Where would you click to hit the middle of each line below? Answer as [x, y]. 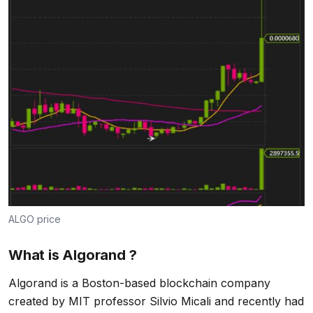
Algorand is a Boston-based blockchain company [139, 283]
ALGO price [35, 219]
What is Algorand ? [73, 255]
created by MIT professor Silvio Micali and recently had [156, 301]
